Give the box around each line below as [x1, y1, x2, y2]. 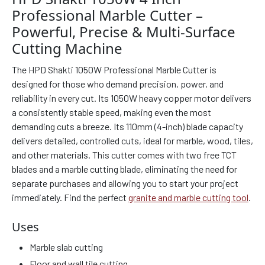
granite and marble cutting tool [128, 192, 248, 203]
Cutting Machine [12, 38, 122, 59]
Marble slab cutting [30, 241, 103, 253]
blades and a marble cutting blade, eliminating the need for [12, 163, 237, 175]
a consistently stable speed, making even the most [12, 106, 211, 118]
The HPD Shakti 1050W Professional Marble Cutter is [12, 64, 216, 76]
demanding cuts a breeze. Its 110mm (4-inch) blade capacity [12, 121, 243, 132]
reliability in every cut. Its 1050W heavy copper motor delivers [12, 92, 251, 104]
